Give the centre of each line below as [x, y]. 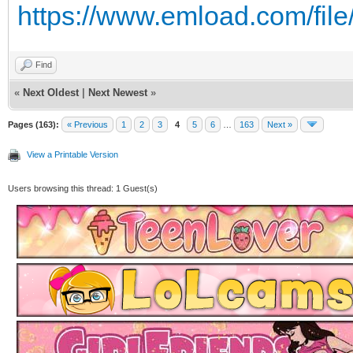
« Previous [87, 124]
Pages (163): [33, 124]
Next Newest [118, 92]
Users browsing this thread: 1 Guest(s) [83, 188]
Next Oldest [51, 92]
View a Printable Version [72, 154]
